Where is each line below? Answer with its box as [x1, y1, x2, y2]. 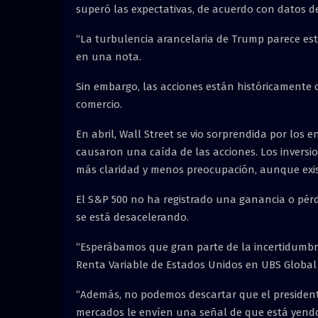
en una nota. [76, 50, 141, 63]
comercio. [76, 97, 122, 111]
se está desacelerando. [76, 210, 189, 224]
